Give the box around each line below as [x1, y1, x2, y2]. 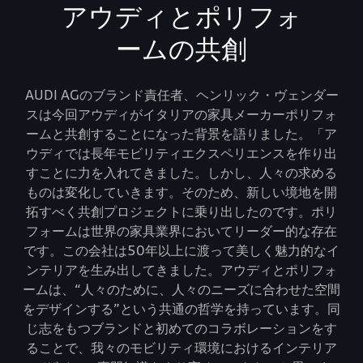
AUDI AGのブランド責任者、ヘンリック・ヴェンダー [24, 86, 339, 103]
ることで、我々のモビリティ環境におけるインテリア [26, 339, 337, 356]
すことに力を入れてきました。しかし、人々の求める [26, 164, 337, 181]
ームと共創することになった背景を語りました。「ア [26, 125, 337, 142]
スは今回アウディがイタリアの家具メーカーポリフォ [26, 105, 337, 122]
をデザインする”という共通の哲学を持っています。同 [23, 300, 340, 317]
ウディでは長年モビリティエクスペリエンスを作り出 [26, 144, 337, 161]
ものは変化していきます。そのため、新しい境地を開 [26, 183, 337, 200]
